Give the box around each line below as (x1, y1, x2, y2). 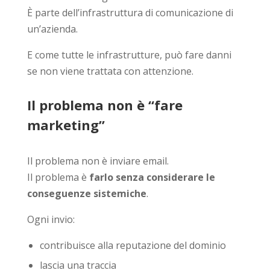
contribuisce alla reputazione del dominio (39, 238, 226, 252)
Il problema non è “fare (27, 95, 183, 114)
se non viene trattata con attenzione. (27, 64, 193, 78)
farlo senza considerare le (89, 170, 215, 184)
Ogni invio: (27, 212, 75, 226)
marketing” (27, 115, 105, 134)
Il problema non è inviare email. (27, 154, 169, 168)
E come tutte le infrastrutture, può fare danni (27, 48, 231, 61)
